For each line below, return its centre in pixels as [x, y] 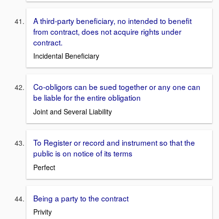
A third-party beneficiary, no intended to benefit [112, 20]
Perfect [44, 167]
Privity [43, 212]
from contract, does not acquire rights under [107, 31]
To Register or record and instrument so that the [114, 142]
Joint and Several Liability [73, 111]
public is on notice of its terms [83, 153]
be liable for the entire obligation [87, 98]
